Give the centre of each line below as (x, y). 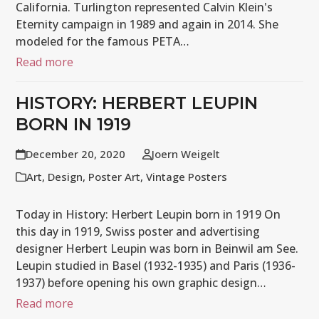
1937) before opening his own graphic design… (141, 283)
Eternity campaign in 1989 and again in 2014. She (147, 24)
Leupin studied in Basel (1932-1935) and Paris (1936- (156, 266)
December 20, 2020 (75, 154)
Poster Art (115, 177)
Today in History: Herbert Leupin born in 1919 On (148, 214)
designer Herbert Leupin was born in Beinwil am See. (157, 249)
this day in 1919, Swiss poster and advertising (138, 231)
